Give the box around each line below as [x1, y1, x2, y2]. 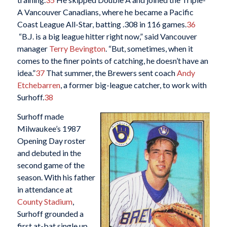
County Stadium [17, 196, 72, 206]
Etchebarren [17, 80, 60, 90]
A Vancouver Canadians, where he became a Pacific [17, 7, 194, 17]
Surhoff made [17, 111, 64, 121]
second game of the [17, 160, 85, 170]
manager [17, 43, 49, 53]
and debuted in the [17, 147, 81, 158]
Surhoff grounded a [17, 208, 84, 218]
